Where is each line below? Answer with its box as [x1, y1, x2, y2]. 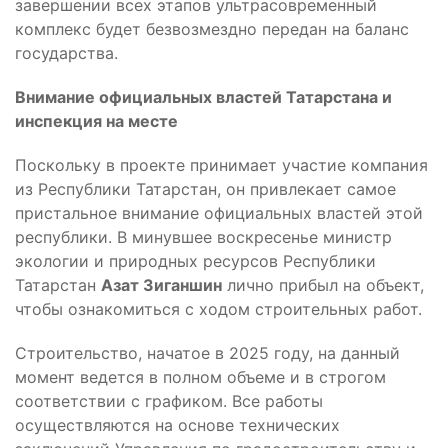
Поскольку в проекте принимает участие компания [15, 154, 428, 175]
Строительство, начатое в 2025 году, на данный [15, 342, 400, 363]
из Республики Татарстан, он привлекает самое [15, 178, 396, 199]
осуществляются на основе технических [15, 414, 340, 435]
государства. [15, 42, 118, 63]
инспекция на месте [15, 110, 178, 131]
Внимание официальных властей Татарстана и [15, 86, 392, 107]
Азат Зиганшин [101, 274, 222, 295]
